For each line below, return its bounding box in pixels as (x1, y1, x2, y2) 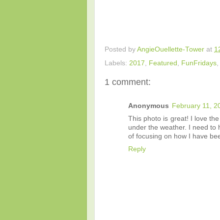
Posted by (105, 45, 137, 53)
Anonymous (128, 102, 169, 110)
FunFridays (181, 59, 217, 67)
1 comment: (105, 77, 151, 87)
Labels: (105, 59, 129, 67)
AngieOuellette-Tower (137, 45, 204, 53)
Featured (149, 59, 177, 67)
